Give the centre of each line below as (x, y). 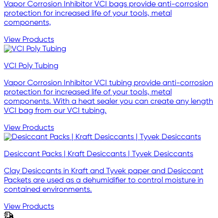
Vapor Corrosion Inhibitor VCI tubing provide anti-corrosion (109, 83)
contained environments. (48, 190)
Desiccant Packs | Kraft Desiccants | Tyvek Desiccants (99, 154)
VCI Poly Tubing (31, 66)
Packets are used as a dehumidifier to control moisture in (104, 181)
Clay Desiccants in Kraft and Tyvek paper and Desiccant (104, 172)
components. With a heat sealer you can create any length (109, 102)
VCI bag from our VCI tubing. (55, 111)
